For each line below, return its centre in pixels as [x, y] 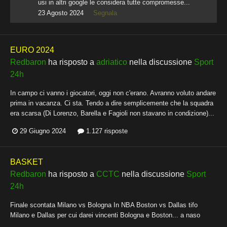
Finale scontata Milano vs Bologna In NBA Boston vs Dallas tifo [104, 205]
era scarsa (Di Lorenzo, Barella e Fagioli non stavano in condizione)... [112, 113]
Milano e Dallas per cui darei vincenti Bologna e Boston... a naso [105, 215]
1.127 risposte [106, 131]
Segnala [105, 13]
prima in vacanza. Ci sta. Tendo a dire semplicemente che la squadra [112, 103]
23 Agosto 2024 [61, 13]
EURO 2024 [32, 50]
